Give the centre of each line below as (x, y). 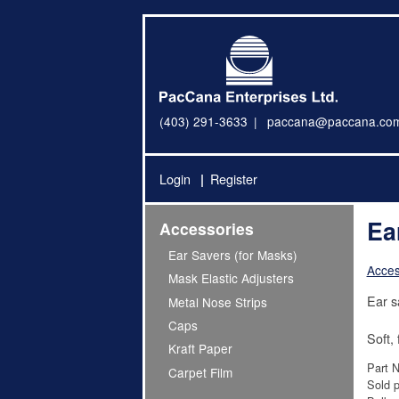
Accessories (207, 228)
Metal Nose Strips (218, 301)
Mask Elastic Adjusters (232, 278)
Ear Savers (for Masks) (233, 254)
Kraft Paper (201, 349)
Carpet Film (201, 372)
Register (233, 179)
